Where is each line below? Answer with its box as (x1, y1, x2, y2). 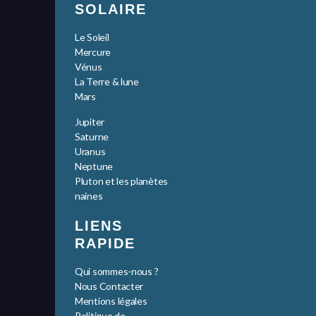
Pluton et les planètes (75, 175, 169, 188)
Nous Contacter (75, 280, 144, 293)
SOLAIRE (75, 1, 147, 18)
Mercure (75, 46, 111, 59)
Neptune (75, 160, 114, 173)
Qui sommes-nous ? (75, 265, 159, 278)
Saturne (75, 130, 109, 143)
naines (75, 190, 103, 202)
